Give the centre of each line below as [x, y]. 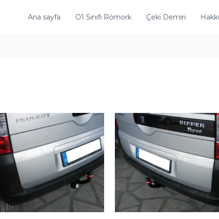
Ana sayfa [44, 17]
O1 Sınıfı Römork [103, 17]
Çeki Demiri [166, 17]
